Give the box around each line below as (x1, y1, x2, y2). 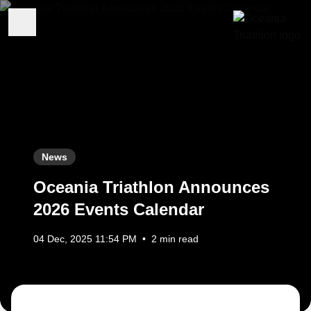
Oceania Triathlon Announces (33, 178, 269, 196)
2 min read (151, 233, 199, 244)
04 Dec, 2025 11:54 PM (33, 233, 137, 244)
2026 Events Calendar (33, 200, 204, 219)
